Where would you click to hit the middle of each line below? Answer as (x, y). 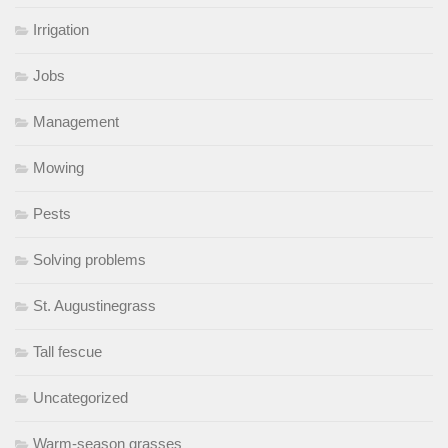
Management (76, 121)
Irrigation (61, 29)
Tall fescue (67, 351)
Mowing (58, 167)
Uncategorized (80, 397)
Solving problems (89, 259)
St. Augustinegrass (94, 305)
